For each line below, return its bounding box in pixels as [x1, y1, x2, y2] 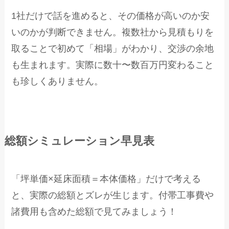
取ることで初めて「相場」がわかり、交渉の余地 [11, 43, 214, 54]
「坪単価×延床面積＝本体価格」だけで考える [11, 174, 201, 185]
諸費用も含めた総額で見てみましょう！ [11, 207, 177, 217]
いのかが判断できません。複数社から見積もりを [11, 27, 214, 38]
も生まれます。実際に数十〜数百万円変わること [11, 60, 214, 71]
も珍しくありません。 [11, 76, 104, 87]
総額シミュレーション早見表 [4, 135, 154, 148]
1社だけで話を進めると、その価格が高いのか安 [11, 11, 210, 21]
